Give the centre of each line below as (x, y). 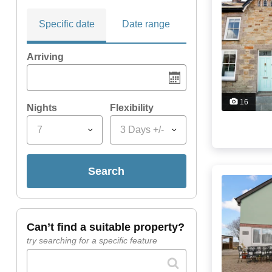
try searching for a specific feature (92, 241)
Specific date (66, 24)
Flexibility (132, 108)
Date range (146, 24)
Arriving (45, 57)
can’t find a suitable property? (109, 227)
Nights (42, 108)
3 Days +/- (142, 130)
